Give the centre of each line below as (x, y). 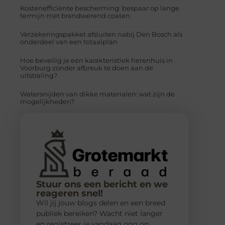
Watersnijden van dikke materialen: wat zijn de (97, 94)
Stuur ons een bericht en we (102, 184)
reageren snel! (70, 193)
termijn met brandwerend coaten (75, 15)
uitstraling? (39, 75)
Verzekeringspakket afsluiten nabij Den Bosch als (101, 34)
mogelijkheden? (47, 101)
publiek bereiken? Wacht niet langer (99, 213)
